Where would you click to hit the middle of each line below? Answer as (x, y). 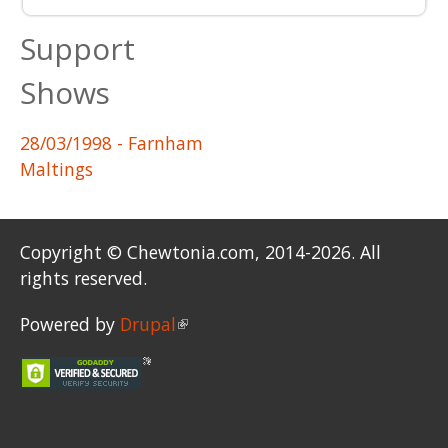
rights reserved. (83, 278)
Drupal (148, 324)
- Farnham (157, 142)
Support (77, 48)
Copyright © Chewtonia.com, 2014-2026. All (200, 252)
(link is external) (242, 324)
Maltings (56, 168)
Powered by (70, 324)
